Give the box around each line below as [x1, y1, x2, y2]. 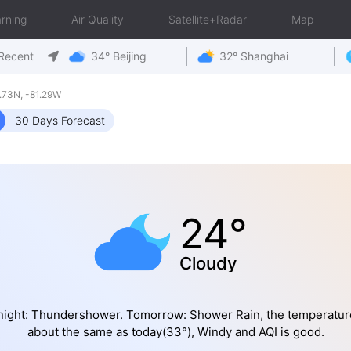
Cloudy [179, 253, 237, 273]
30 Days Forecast [15, 114, 105, 127]
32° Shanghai [219, 49, 288, 63]
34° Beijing [91, 49, 147, 63]
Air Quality [71, 13, 124, 26]
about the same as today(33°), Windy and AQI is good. [27, 324, 324, 339]
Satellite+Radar [168, 13, 247, 26]
